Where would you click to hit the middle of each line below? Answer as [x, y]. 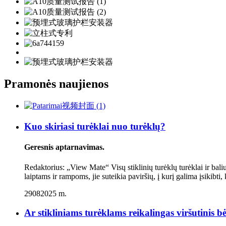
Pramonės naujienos [56, 84]
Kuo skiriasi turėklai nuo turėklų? [95, 127]
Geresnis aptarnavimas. [64, 147]
